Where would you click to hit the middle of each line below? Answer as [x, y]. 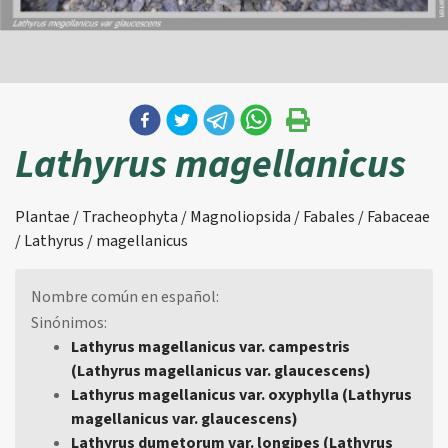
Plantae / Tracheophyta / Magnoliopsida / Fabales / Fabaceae [222, 217]
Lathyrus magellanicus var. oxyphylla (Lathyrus [241, 394]
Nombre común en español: [125, 297]
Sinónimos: [69, 322]
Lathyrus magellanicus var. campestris [210, 346]
